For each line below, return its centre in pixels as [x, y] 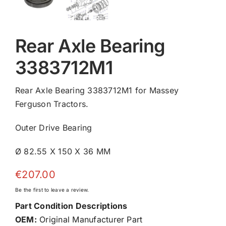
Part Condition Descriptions [71, 206]
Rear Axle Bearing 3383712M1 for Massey [97, 90]
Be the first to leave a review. [52, 189]
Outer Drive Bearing [53, 127]
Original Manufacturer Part [90, 219]
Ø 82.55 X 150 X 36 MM [63, 151]
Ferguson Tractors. [52, 104]
